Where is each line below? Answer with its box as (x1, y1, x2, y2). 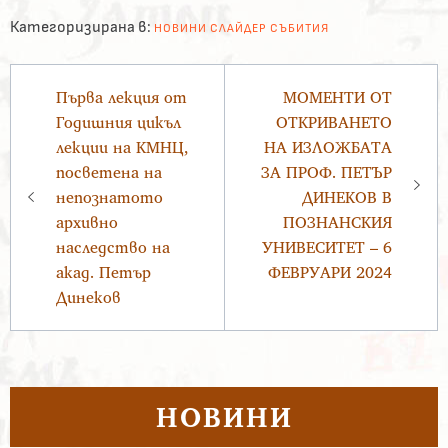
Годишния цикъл (56, 112, 181, 133)
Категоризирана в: (10, 19, 151, 36)
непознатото (56, 187, 163, 208)
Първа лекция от (56, 87, 187, 108)
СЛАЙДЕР (210, 22, 267, 35)
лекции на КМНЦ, (56, 137, 188, 158)
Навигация (10, 61, 169, 100)
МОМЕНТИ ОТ (283, 87, 392, 108)
